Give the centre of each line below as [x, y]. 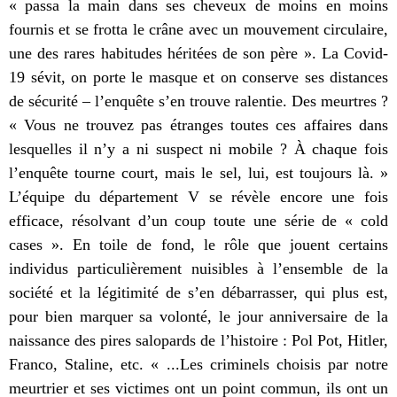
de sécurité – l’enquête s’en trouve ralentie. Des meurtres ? [198, 101]
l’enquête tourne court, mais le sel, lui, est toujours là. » [198, 172]
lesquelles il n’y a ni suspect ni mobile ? [152, 148]
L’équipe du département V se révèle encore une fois [198, 196]
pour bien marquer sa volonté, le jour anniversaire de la [198, 316]
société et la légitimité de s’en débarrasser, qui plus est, [198, 292]
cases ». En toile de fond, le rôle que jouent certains [198, 244]
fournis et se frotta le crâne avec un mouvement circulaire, [198, 29]
